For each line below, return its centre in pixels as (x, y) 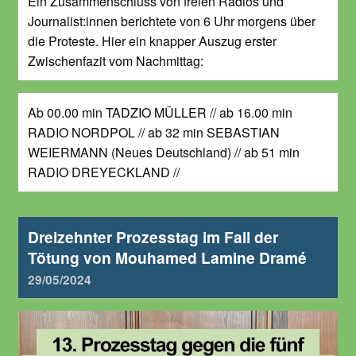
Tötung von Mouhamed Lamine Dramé (167, 257)
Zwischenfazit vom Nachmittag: (116, 60)
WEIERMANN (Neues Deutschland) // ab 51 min (164, 152)
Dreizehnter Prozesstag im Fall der (153, 236)
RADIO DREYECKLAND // (104, 172)
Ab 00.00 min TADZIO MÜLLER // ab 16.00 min (160, 112)
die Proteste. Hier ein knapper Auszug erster (152, 41)
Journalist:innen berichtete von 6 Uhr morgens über (172, 21)
